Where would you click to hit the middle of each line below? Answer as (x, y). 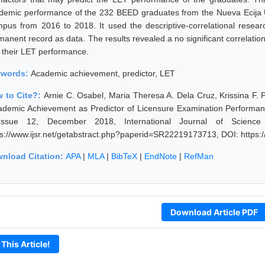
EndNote (161, 156)
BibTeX (124, 156)
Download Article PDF (214, 212)
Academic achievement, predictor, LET (103, 73)
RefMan (199, 156)
